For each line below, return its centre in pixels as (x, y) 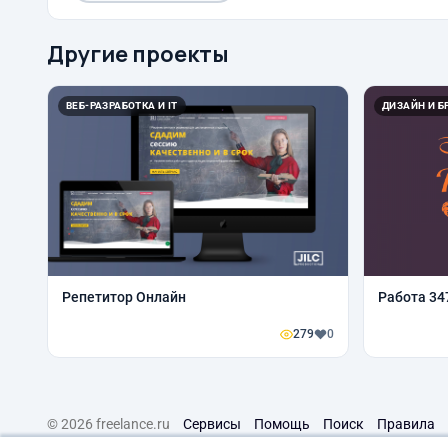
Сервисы (212, 424)
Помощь (282, 424)
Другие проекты (138, 54)
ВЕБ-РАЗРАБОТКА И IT (122, 105)
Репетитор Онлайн (124, 297)
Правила (406, 424)
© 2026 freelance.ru (108, 424)
